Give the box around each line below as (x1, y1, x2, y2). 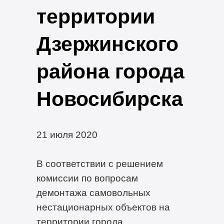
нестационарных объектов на (36, 201, 170, 212)
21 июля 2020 (36, 128, 97, 140)
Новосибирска (36, 87, 183, 110)
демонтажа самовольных (36, 186, 150, 198)
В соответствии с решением (36, 157, 163, 169)
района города (36, 59, 184, 83)
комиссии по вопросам (36, 172, 138, 183)
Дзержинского (36, 32, 178, 55)
